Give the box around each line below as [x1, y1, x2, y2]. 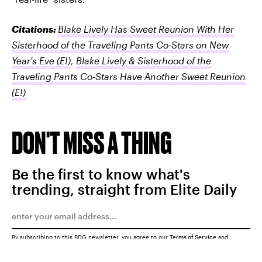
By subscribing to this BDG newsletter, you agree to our [12, 233, 170, 240]
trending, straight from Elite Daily [12, 180, 237, 198]
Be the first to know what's [12, 165, 190, 182]
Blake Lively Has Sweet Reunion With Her [58, 23, 234, 35]
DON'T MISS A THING [12, 125, 172, 160]
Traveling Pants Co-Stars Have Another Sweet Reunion [12, 70, 246, 82]
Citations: [12, 23, 58, 35]
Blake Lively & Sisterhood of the [76, 54, 211, 66]
